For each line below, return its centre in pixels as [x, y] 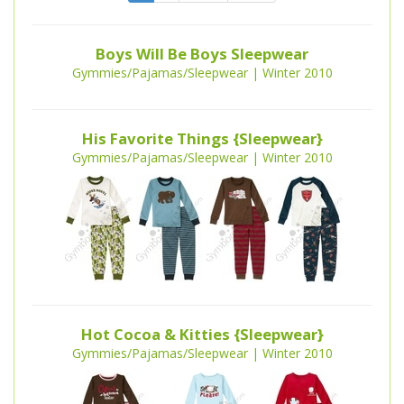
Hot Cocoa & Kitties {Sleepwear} [202, 335]
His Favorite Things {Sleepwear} [202, 139]
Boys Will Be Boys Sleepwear [202, 54]
